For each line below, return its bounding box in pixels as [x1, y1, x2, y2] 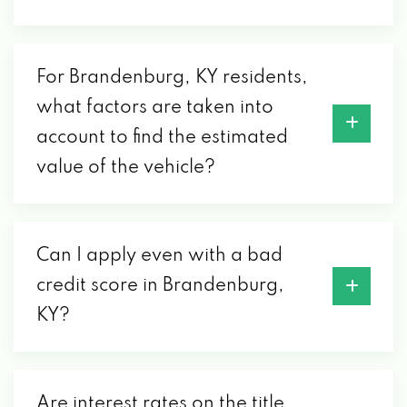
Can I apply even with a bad [36, 246, 283, 265]
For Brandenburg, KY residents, [36, 68, 308, 87]
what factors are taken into [36, 98, 273, 117]
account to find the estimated [36, 128, 288, 147]
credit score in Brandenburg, [36, 276, 284, 295]
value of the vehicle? [36, 158, 215, 177]
